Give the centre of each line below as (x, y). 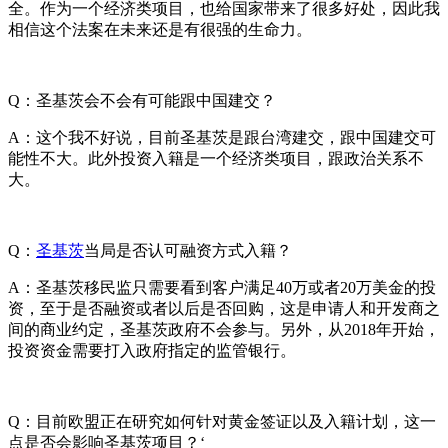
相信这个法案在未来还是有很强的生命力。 (160, 29)
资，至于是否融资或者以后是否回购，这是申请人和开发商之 (224, 308)
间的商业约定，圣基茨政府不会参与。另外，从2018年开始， (224, 329)
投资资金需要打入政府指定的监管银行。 (152, 350)
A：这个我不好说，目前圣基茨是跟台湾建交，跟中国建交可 (222, 137)
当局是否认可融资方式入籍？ (188, 250)
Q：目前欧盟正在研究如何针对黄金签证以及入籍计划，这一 (222, 421)
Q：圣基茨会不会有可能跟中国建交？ (142, 100)
